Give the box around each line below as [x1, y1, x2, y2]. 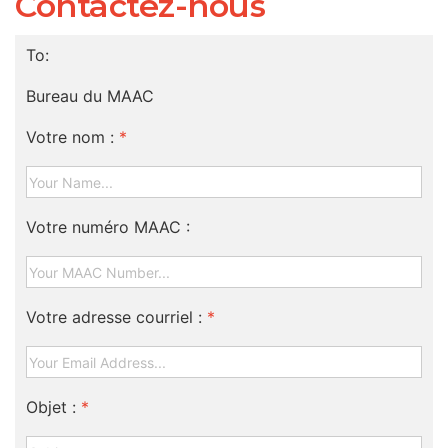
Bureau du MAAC [26, 86, 155, 106]
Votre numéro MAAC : [26, 217, 191, 237]
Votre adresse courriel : [26, 307, 203, 327]
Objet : [26, 397, 77, 417]
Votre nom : [26, 127, 115, 147]
